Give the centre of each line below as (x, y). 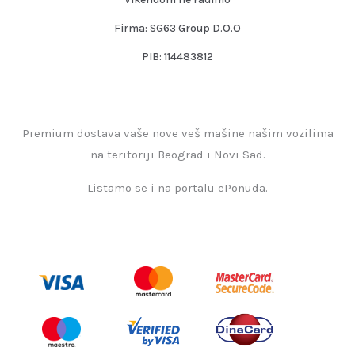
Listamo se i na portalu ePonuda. (177, 188)
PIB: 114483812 (177, 57)
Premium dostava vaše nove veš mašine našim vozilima (177, 134)
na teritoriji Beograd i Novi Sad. (177, 155)
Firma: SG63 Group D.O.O (177, 29)
